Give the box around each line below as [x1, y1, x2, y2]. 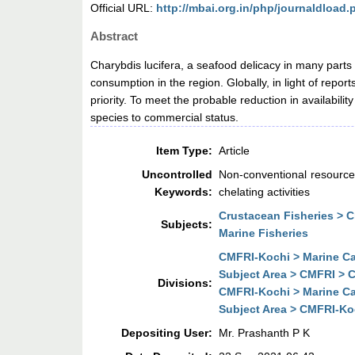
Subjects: [161, 218, 213, 231]
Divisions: [158, 277, 213, 290]
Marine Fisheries [219, 227, 309, 240]
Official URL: [90, 2, 157, 15]
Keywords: [155, 185, 213, 199]
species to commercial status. [90, 111, 239, 124]
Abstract [90, 29, 139, 44]
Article [219, 144, 250, 158]
